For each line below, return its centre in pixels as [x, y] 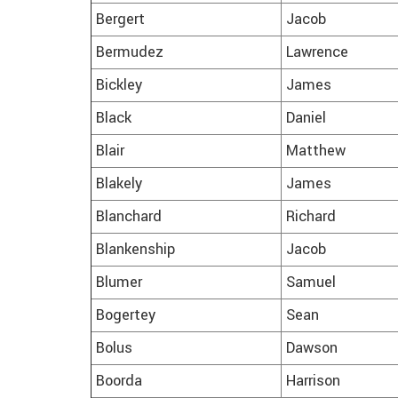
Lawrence [317, 53]
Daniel [306, 119]
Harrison [313, 382]
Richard [311, 217]
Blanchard [129, 217]
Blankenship [135, 250]
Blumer [119, 283]
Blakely [119, 184]
